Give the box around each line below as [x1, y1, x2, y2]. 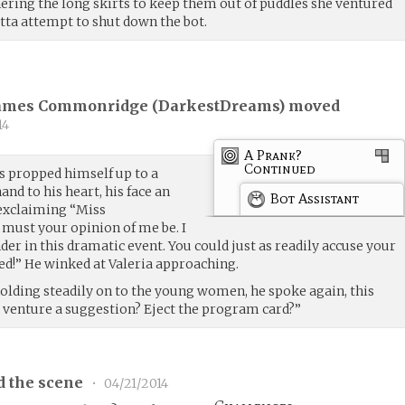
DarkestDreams [158, 97, 279, 116]
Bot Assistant [270, 189, 360, 207]
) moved [278, 97, 341, 116]
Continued [244, 159, 316, 177]
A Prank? [244, 146, 303, 164]
